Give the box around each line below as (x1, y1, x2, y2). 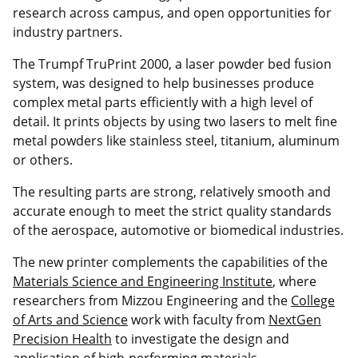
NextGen (268, 310, 321, 328)
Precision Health (13, 329, 112, 348)
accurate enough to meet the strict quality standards (13, 201, 332, 220)
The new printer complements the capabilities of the (13, 253, 328, 271)
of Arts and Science (13, 310, 128, 328)
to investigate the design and (112, 329, 289, 348)
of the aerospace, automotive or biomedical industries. (13, 221, 344, 239)
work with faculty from (128, 310, 268, 328)
